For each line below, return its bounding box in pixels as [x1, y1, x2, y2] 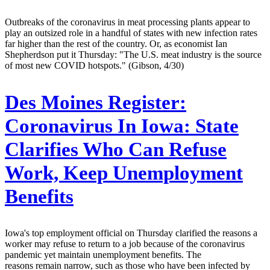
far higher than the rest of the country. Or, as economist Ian [5, 38, 227, 49]
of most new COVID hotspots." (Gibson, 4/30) [5, 60, 184, 71]
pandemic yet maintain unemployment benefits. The [5, 250, 201, 260]
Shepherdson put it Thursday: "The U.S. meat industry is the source [5, 49, 262, 60]
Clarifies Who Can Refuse [5, 138, 227, 160]
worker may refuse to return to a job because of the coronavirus [5, 239, 245, 250]
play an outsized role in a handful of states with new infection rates [5, 27, 257, 38]
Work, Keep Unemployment [5, 162, 243, 184]
